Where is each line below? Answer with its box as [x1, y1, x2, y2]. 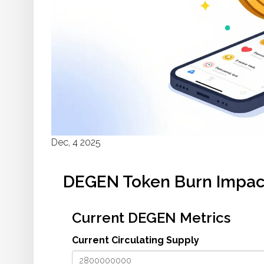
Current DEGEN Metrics [72, 209, 230, 227]
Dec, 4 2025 [51, 137, 101, 148]
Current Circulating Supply [72, 235, 199, 246]
